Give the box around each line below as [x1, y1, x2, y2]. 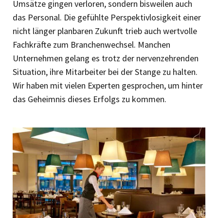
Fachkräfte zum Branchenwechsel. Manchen [13, 38, 170, 50]
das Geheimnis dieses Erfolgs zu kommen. [13, 93, 166, 105]
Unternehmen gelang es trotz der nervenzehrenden [13, 52, 199, 64]
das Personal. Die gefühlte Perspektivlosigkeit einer [13, 11, 201, 23]
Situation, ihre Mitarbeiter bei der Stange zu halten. [13, 66, 198, 77]
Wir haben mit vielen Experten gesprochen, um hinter [13, 79, 203, 91]
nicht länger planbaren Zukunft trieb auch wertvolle [13, 25, 197, 36]
